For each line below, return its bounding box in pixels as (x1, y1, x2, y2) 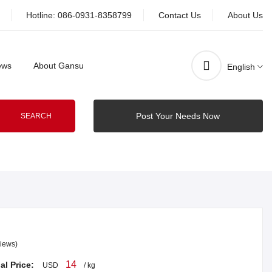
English (227, 61, 255, 72)
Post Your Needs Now (136, 111, 220, 121)
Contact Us (158, 10, 201, 20)
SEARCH (21, 112, 52, 121)
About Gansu (33, 60, 84, 70)
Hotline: (26, 10, 58, 20)
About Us (228, 10, 263, 20)
